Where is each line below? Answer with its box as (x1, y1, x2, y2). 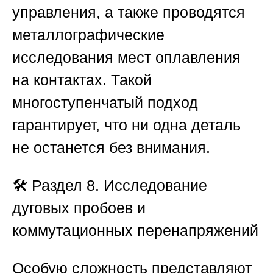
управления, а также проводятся (12, 4, 245, 21)
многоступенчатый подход (12, 94, 198, 112)
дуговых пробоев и (12, 199, 146, 217)
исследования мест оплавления (12, 49, 241, 66)
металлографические (12, 26, 165, 44)
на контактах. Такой (12, 71, 152, 89)
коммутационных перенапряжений (12, 222, 258, 239)
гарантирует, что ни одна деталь (12, 116, 241, 134)
